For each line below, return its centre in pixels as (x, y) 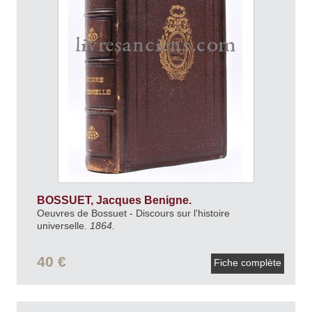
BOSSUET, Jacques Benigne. (115, 200)
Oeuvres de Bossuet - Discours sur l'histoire (133, 213)
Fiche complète (248, 262)
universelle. (63, 225)
